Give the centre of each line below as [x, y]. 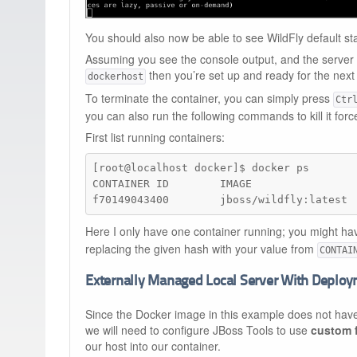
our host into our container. [153, 346]
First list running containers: [155, 137]
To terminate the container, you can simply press [209, 98]
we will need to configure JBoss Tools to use [198, 330]
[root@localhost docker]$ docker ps [201, 167]
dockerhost [116, 76]
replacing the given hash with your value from [201, 249]
